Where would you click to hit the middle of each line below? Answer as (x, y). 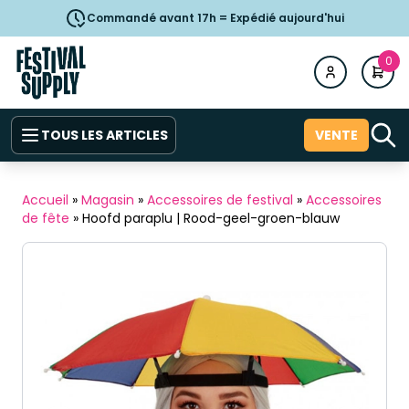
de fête (46, 218)
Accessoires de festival (220, 199)
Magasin (108, 199)
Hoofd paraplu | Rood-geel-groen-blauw (211, 218)
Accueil (45, 199)
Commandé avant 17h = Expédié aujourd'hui (215, 18)
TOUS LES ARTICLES (105, 135)
